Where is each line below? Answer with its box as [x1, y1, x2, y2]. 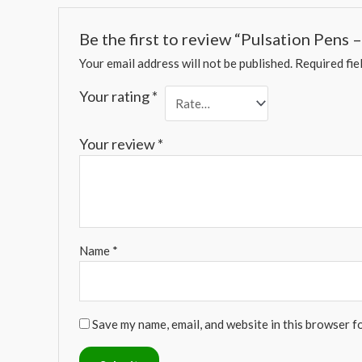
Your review [79, 134, 158, 153]
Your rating [79, 86, 153, 105]
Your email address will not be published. [79, 55, 293, 70]
